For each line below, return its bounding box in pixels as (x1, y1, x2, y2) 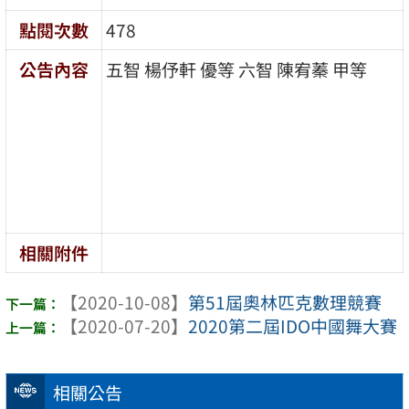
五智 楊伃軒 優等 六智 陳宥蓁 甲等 (106, 56, 368, 82)
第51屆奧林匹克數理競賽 (188, 289, 382, 316)
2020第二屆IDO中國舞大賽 (188, 313, 397, 340)
